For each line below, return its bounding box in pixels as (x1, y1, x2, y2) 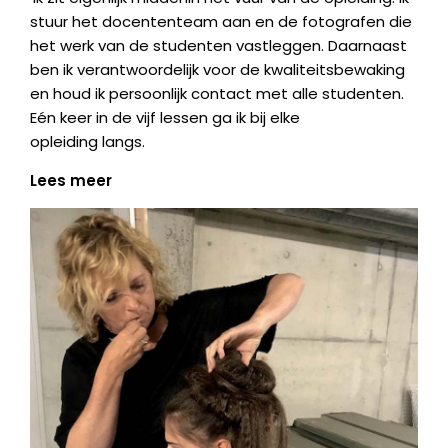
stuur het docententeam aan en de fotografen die (30, 11, 412, 32)
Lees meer (30, 170, 112, 191)
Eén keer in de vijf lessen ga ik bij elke (30, 107, 300, 128)
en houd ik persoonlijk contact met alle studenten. (30, 83, 404, 104)
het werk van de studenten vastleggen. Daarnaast (30, 35, 407, 56)
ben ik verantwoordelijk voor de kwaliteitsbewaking (30, 59, 405, 80)
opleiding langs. (30, 131, 145, 152)
